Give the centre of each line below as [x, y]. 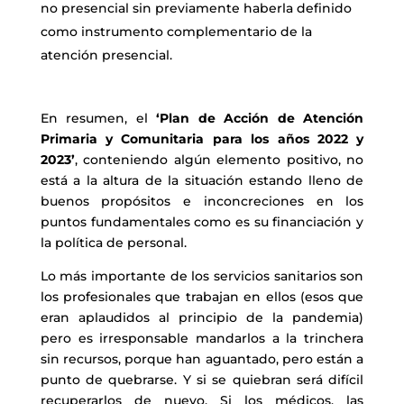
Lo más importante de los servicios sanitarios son [202, 275]
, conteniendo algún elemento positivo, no [219, 159]
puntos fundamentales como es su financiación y [202, 221]
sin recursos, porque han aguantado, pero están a [202, 358]
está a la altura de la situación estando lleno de [202, 180]
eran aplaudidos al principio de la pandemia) [202, 317]
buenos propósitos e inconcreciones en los [202, 201]
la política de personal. [113, 242]
